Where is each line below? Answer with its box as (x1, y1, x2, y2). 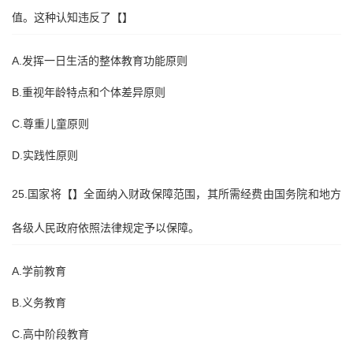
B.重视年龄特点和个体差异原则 (12, 86, 165, 98)
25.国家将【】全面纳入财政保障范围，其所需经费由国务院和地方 (12, 188, 341, 200)
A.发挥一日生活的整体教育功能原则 (12, 54, 188, 67)
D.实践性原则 (12, 149, 78, 162)
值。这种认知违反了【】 (12, 11, 133, 24)
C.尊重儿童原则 (12, 117, 89, 130)
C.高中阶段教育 (12, 328, 89, 340)
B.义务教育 (12, 296, 66, 309)
